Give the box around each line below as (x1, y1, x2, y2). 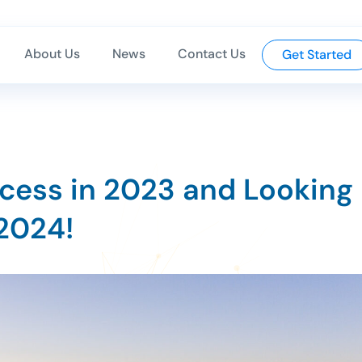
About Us (24, 45, 80, 62)
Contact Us (178, 45, 246, 62)
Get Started (282, 45, 351, 63)
